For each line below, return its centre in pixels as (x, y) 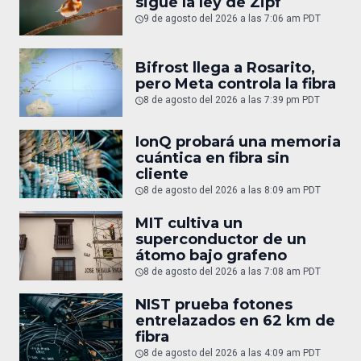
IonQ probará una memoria (238, 141)
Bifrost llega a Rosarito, (225, 68)
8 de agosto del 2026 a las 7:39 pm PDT (232, 100)
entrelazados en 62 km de (235, 321)
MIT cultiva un (189, 224)
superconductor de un (221, 240)
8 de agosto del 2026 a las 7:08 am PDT (232, 272)
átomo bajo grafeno (211, 256)
